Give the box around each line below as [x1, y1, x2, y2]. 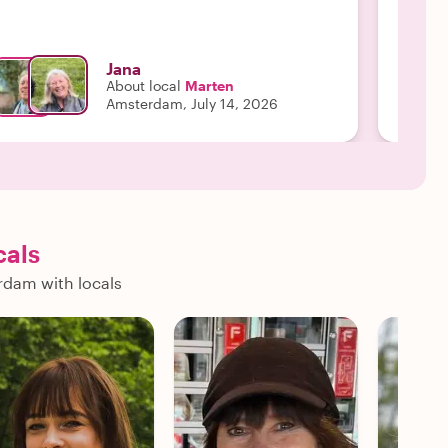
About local [106, 77, 181, 94]
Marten [185, 77, 234, 94]
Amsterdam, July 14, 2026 [106, 95, 278, 112]
